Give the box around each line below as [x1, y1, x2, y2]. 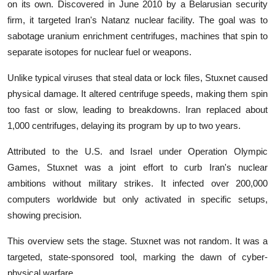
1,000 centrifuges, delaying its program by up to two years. [7, 120, 241, 131]
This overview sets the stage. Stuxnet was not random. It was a [7, 235, 268, 246]
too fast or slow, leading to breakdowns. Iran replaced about [7, 104, 268, 115]
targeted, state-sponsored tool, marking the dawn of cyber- [7, 251, 268, 262]
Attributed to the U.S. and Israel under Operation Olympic [7, 145, 268, 157]
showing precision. [7, 209, 82, 220]
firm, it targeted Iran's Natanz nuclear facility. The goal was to [7, 14, 268, 25]
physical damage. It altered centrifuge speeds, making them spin [7, 88, 268, 99]
